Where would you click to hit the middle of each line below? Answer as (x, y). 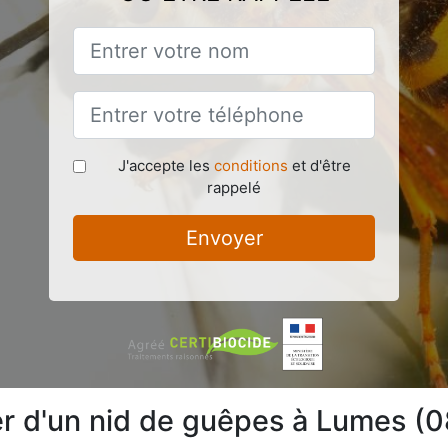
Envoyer (224, 237)
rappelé (234, 187)
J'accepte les (165, 165)
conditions (250, 165)
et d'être (319, 165)
